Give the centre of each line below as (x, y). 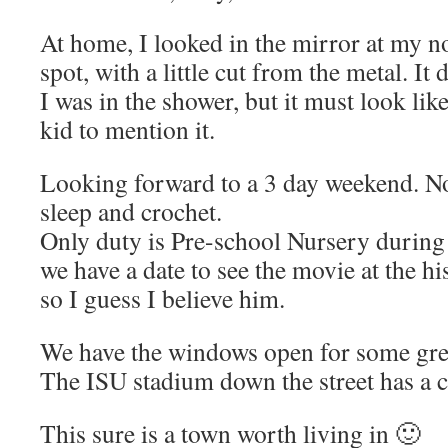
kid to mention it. (127, 129)
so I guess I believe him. (162, 298)
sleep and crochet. (131, 211)
